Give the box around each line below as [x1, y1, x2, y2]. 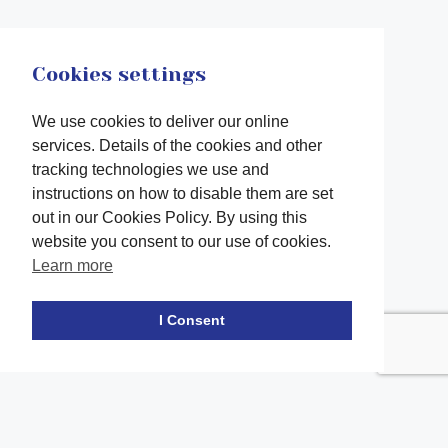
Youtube [263, 282, 327, 304]
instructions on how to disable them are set [32, 185, 333, 203]
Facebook [15, 282, 87, 304]
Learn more [32, 257, 113, 275]
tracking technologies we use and [32, 161, 269, 179]
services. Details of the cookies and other [32, 137, 322, 155]
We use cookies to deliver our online [32, 113, 289, 131]
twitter [77, 282, 127, 304]
